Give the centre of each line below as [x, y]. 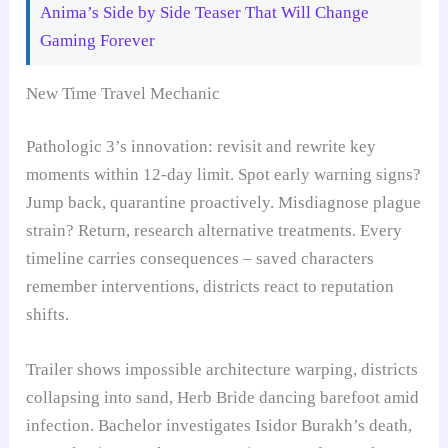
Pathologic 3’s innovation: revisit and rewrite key [201, 147]
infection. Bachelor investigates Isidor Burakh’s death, [219, 426]
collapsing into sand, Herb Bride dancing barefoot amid [223, 398]
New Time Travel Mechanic [123, 93]
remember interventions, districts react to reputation [210, 287]
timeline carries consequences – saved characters [200, 259]
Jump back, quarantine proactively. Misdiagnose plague [224, 203]
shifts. [48, 315]
